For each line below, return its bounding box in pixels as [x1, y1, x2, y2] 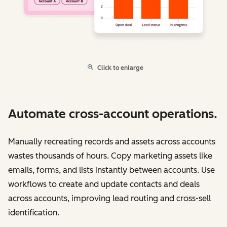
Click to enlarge [97, 64, 143, 71]
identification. [8, 207, 59, 217]
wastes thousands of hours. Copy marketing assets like [8, 150, 212, 161]
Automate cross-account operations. [8, 106, 217, 121]
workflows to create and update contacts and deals [8, 179, 200, 189]
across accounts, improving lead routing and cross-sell [8, 193, 211, 203]
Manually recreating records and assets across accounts [8, 136, 215, 146]
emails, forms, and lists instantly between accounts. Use [8, 165, 215, 175]
